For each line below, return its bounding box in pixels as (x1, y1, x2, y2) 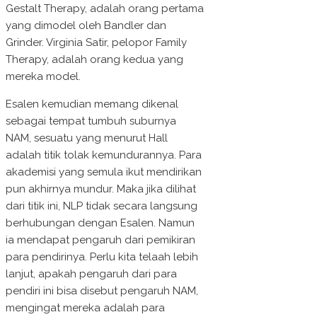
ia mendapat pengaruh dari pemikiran (6, 234, 195, 247)
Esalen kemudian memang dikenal (6, 98, 178, 111)
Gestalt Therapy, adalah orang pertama (6, 2, 204, 16)
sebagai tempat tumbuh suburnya (6, 115, 176, 128)
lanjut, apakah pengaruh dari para (6, 267, 177, 281)
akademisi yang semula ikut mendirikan (6, 166, 202, 179)
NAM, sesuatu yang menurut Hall (6, 132, 168, 145)
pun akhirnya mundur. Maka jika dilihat (6, 183, 196, 196)
